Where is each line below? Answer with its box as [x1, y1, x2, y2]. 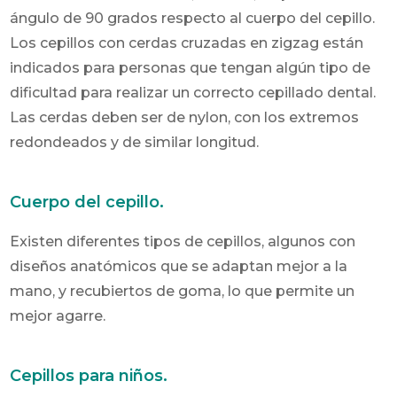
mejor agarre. [10, 307, 106, 324]
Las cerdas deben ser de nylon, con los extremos [10, 108, 360, 126]
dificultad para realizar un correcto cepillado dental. [10, 83, 377, 101]
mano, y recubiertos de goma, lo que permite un [10, 282, 355, 300]
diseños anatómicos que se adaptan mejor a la [10, 257, 348, 275]
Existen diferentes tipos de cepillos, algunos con [10, 232, 356, 250]
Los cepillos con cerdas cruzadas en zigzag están [10, 34, 364, 51]
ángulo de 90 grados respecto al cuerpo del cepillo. [10, 9, 376, 27]
